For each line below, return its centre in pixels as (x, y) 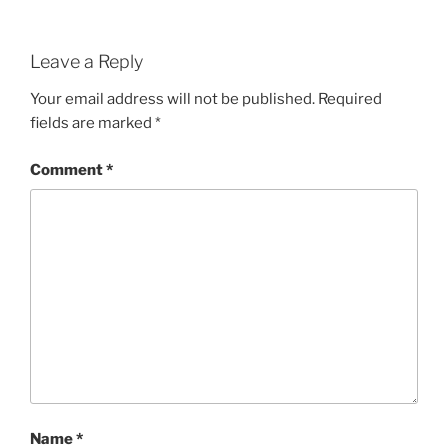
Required (350, 99)
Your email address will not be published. (172, 99)
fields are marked (92, 123)
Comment (68, 169)
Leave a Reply (86, 61)
